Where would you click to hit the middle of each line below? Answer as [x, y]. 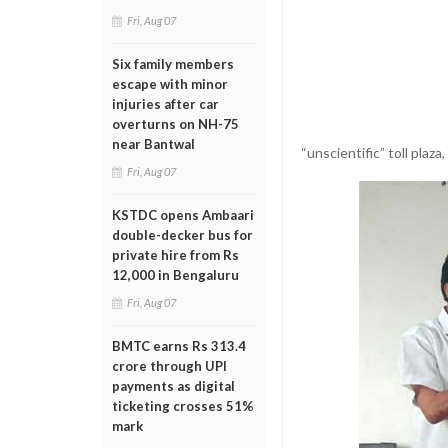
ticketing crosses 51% [183, 406]
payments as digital [173, 386]
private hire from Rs [175, 255]
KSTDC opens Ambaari [183, 215]
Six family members [173, 64]
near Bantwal [153, 144]
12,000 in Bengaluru [175, 275]
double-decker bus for [182, 235]
